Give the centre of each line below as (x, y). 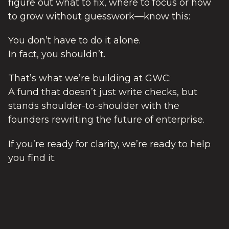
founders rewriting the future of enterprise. (106, 120)
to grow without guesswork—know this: (99, 16)
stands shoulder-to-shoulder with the (94, 106)
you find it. (32, 158)
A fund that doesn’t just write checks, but (103, 92)
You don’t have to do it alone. (74, 40)
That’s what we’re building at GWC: (89, 78)
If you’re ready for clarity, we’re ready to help (109, 144)
